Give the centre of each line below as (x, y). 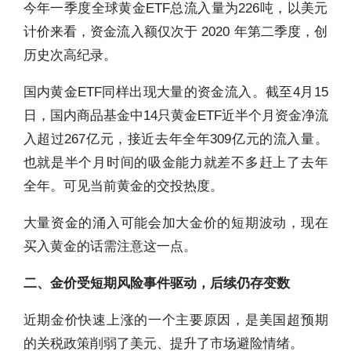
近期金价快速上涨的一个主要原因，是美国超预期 (175, 320)
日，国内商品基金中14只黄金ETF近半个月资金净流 (175, 116)
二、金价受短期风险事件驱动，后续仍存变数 (156, 284)
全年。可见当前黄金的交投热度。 (123, 186)
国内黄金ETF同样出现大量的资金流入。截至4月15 (175, 92)
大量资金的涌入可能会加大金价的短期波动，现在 (175, 223)
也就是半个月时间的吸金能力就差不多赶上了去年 (175, 163)
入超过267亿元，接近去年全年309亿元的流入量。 (175, 139)
